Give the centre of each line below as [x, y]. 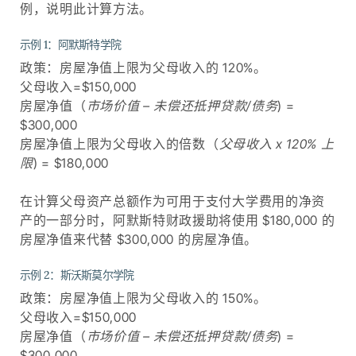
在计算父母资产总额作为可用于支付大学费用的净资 [173, 201]
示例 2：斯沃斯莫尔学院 [77, 275]
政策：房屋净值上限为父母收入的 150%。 [143, 298]
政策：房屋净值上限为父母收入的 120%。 [143, 67]
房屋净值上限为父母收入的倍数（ [120, 143]
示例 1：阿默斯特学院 [71, 44]
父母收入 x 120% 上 [277, 143]
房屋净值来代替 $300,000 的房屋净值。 [139, 239]
